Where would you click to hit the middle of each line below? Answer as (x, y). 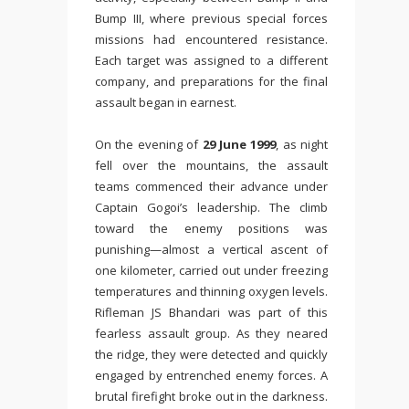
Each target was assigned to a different (211, 60)
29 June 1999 (239, 144)
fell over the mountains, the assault (211, 165)
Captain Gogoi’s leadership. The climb (211, 207)
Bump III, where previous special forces (211, 18)
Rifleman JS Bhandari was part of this (211, 312)
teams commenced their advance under (211, 186)
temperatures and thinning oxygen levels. (211, 291)
